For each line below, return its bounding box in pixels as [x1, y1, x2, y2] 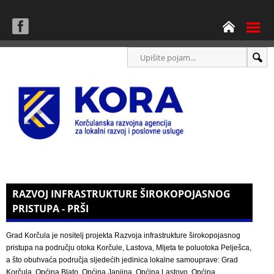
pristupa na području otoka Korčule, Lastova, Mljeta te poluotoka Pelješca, [6, 243, 251, 253]
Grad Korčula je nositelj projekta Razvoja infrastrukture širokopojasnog [6, 231, 240, 240]
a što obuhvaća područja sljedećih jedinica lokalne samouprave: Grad [6, 256, 238, 265]
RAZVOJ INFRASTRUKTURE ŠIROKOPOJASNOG [12, 187, 231, 201]
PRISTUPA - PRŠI [12, 202, 89, 216]
